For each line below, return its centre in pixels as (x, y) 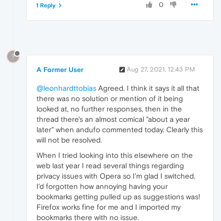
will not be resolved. (69, 140)
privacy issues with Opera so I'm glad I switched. (116, 176)
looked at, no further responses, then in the (109, 109)
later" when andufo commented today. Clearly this (120, 130)
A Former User (60, 70)
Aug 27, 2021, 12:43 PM (161, 70)
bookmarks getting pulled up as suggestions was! (118, 197)
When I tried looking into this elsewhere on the (115, 155)
